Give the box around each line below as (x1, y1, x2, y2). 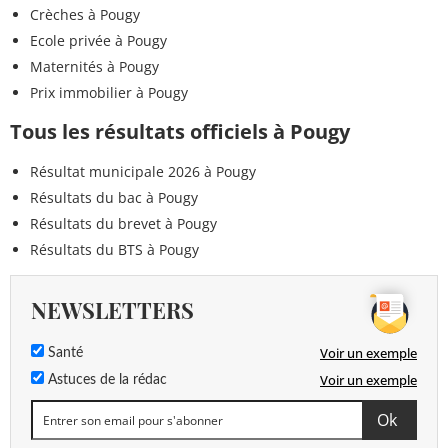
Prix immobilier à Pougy (30, 83, 188, 103)
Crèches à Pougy (30, 5, 140, 25)
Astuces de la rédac (44, 373, 167, 388)
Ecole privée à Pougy (30, 31, 167, 51)
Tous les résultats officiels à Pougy (10, 118, 350, 146)
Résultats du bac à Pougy (30, 188, 198, 208)
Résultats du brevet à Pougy (30, 214, 217, 234)
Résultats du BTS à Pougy (30, 240, 199, 260)
